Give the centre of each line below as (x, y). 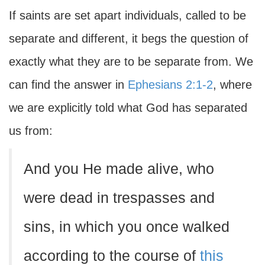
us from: (31, 131)
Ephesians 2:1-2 (170, 85)
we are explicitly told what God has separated (128, 108)
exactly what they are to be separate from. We (131, 62)
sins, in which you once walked (127, 227)
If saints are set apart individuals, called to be (127, 15)
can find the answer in (68, 85)
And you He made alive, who (119, 169)
